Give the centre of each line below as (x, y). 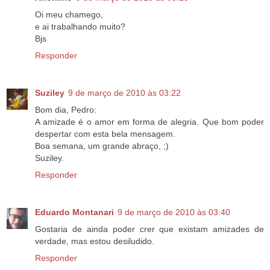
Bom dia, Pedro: (66, 109)
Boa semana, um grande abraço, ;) (102, 146)
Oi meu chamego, (69, 14)
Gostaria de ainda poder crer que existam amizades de (149, 229)
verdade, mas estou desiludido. (95, 241)
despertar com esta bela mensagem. (105, 133)
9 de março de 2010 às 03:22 (124, 93)
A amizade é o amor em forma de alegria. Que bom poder (149, 121)
